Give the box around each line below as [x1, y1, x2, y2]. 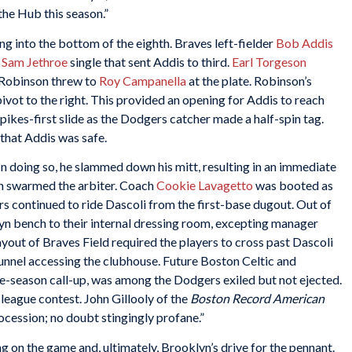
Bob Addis [276, 35, 333, 50]
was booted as [253, 178, 333, 193]
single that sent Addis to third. [68, 53, 232, 69]
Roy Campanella [99, 72, 186, 88]
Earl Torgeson [232, 53, 306, 69]
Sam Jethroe [2, 53, 68, 69]
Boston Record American [190, 291, 324, 306]
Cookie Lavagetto [156, 178, 253, 193]
